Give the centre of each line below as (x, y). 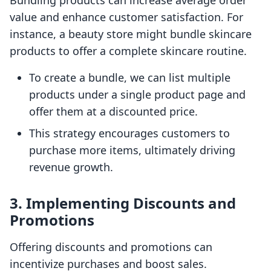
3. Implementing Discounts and (123, 203)
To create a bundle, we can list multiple (130, 78)
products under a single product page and (137, 95)
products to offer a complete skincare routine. (128, 51)
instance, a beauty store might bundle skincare (131, 34)
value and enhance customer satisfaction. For (126, 17)
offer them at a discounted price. (113, 112)
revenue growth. (71, 167)
